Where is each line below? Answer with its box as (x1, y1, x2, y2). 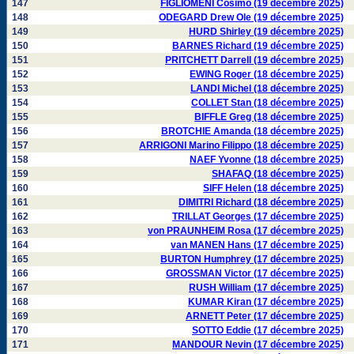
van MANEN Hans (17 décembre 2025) (171, 239, 344, 250)
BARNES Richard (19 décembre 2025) (172, 40, 344, 51)
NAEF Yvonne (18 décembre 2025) (190, 154, 344, 165)
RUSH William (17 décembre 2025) (189, 282, 344, 293)
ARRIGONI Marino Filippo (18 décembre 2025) (139, 140, 344, 151)
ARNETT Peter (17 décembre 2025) (186, 311, 344, 322)
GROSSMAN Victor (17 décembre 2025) (166, 268, 344, 279)
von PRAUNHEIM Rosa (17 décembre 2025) (148, 225, 344, 236)
